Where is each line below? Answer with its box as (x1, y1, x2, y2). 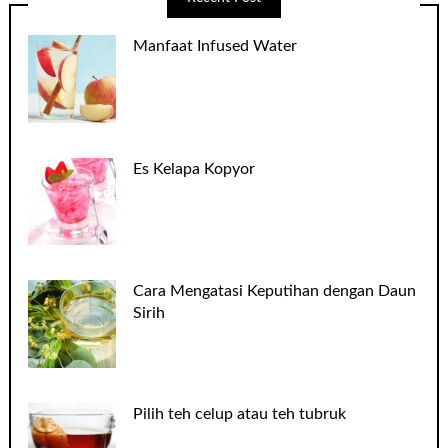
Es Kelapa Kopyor (133, 160, 256, 177)
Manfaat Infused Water (133, 38, 298, 55)
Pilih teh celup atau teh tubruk (133, 405, 347, 422)
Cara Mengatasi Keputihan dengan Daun (133, 283, 417, 300)
